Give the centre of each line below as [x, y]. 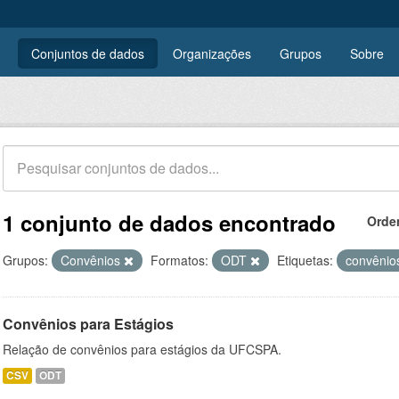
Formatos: [179, 260]
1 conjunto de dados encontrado [169, 223]
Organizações [212, 53]
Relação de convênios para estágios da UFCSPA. [142, 349]
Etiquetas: [305, 260]
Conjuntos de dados [88, 53]
